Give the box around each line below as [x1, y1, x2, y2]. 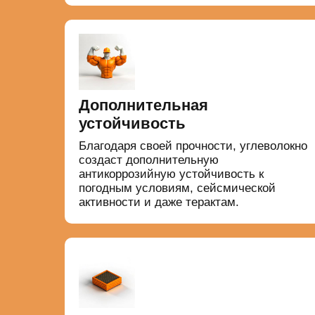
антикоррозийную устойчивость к [78, 167, 264, 181]
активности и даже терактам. [78, 195, 239, 210]
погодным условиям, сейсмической [78, 181, 276, 195]
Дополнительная [78, 96, 208, 115]
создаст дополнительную [78, 153, 219, 167]
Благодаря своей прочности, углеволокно [78, 139, 307, 153]
